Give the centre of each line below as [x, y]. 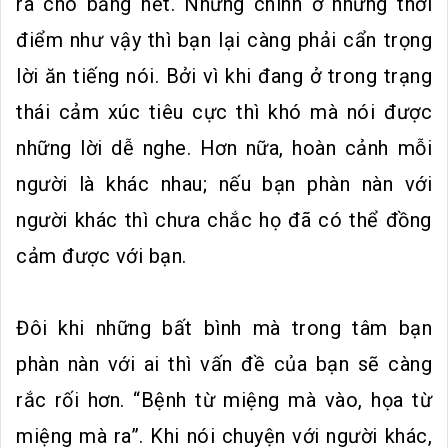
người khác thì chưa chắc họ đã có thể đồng [224, 220]
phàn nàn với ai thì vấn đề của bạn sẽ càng [224, 364]
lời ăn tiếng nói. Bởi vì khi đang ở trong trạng [224, 76]
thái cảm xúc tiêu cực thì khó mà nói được [224, 112]
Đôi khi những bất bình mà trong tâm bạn [224, 328]
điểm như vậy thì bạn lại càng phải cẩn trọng [224, 40]
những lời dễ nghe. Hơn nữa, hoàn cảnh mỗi [224, 148]
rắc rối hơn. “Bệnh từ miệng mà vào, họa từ [224, 400]
